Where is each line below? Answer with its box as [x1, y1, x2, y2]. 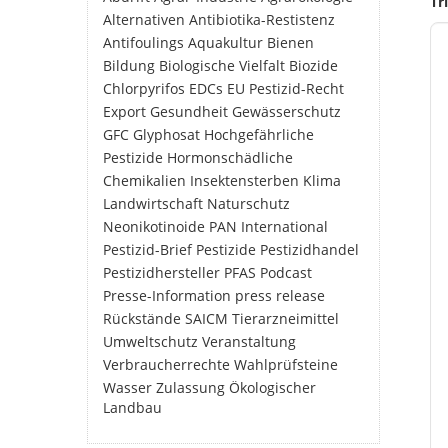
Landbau [103, 398, 162, 417]
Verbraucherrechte [103, 355, 230, 374]
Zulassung [156, 378, 225, 397]
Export [103, 102, 146, 121]
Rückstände [103, 309, 181, 328]
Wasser [103, 378, 152, 397]
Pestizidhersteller [103, 263, 220, 282]
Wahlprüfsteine [234, 355, 338, 374]
